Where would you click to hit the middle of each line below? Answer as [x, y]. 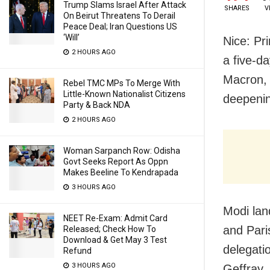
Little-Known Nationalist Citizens [124, 94]
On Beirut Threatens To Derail [119, 16]
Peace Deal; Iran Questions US [120, 27]
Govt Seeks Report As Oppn [116, 162]
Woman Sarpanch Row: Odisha [122, 151]
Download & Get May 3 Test [115, 240]
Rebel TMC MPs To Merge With [122, 83]
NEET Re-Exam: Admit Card [115, 218]
